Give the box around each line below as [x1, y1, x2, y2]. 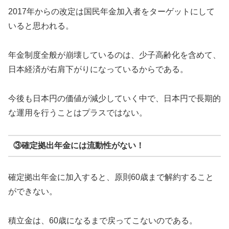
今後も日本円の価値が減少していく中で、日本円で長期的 [8, 94, 221, 103]
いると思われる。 [8, 21, 74, 31]
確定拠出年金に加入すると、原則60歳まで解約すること [8, 172, 214, 181]
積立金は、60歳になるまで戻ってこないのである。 [8, 216, 197, 225]
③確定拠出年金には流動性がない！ [13, 141, 144, 150]
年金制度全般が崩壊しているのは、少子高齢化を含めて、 [8, 51, 221, 60]
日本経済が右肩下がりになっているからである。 [8, 65, 188, 74]
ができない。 [8, 187, 57, 196]
